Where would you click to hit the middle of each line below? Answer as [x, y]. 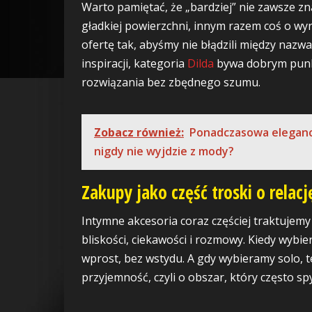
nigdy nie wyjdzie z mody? [164, 151]
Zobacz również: [139, 132]
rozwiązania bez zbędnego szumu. [171, 82]
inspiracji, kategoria [134, 63]
